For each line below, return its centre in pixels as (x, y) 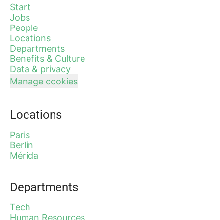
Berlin (22, 145)
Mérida (24, 155)
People (24, 27)
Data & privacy (40, 69)
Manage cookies (44, 81)
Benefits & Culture (47, 58)
